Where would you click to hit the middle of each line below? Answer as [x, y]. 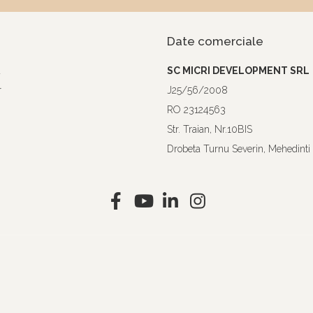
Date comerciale [215, 41]
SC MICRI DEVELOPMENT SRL [238, 71]
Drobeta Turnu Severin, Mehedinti [239, 149]
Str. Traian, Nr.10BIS [210, 129]
